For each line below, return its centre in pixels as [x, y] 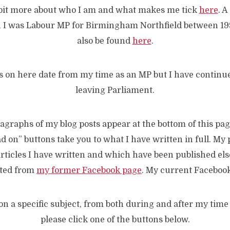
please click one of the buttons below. [115, 220]
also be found [104, 41]
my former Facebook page [89, 170]
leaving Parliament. [115, 90]
